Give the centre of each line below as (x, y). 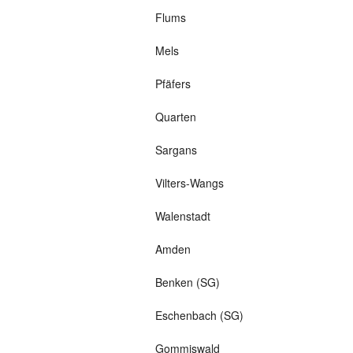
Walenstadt (182, 216)
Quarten (175, 117)
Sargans (176, 150)
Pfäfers (173, 84)
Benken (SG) (187, 282)
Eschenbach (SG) (199, 316)
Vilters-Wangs (189, 183)
